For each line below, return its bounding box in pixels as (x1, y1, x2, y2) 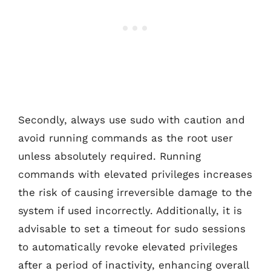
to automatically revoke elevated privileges (18, 240, 238, 253)
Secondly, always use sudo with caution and (18, 113, 245, 126)
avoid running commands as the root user (18, 131, 233, 144)
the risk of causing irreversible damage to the (18, 186, 252, 198)
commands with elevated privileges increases (18, 168, 252, 180)
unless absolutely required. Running (18, 149, 201, 162)
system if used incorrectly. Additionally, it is (18, 204, 242, 217)
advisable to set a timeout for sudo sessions (18, 222, 246, 235)
